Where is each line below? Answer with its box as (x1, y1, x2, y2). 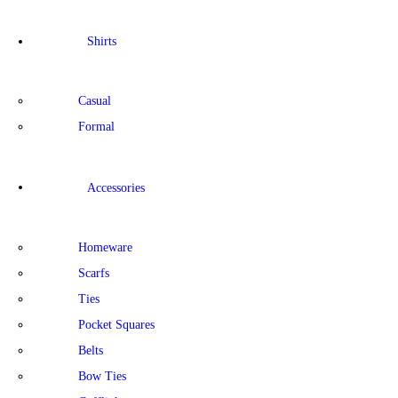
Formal (77, 120, 115, 134)
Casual (77, 94, 111, 108)
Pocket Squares (77, 318, 155, 332)
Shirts (86, 34, 116, 48)
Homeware (77, 241, 132, 255)
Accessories (86, 180, 145, 195)
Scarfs (77, 267, 109, 281)
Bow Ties (77, 370, 126, 384)
